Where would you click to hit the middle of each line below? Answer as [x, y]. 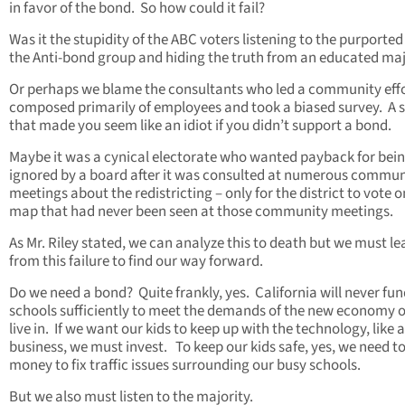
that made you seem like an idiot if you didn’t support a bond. [200, 126]
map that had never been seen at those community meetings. [201, 212]
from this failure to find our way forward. [136, 262]
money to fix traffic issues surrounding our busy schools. [185, 366]
